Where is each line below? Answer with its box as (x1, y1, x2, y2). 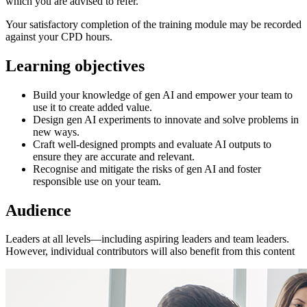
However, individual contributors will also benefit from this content (5, 245, 295, 258)
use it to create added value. (33, 101, 152, 113)
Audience (5, 201, 71, 219)
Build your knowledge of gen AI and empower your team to (33, 88, 293, 101)
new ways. (33, 125, 79, 138)
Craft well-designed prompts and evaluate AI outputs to (33, 138, 271, 150)
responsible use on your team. (33, 175, 161, 187)
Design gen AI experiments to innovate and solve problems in (33, 113, 299, 125)
